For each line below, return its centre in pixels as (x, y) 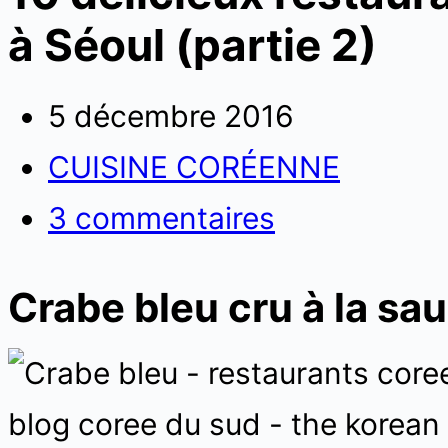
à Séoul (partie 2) (192, 45)
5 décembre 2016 (171, 116)
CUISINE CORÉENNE (194, 167)
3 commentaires (161, 218)
